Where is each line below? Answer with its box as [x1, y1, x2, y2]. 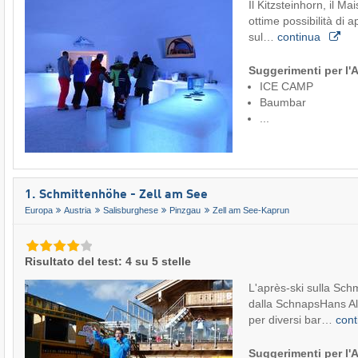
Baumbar [260, 95, 306, 109]
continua [277, 30, 324, 43]
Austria [64, 205, 92, 216]
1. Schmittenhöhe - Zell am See [25, 188, 208, 201]
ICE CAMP [260, 79, 313, 93]
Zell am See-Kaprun [212, 205, 289, 216]
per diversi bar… [249, 312, 336, 326]
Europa [25, 205, 53, 216]
